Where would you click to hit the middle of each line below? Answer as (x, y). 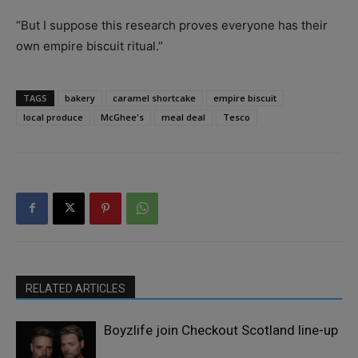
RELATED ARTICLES (76, 288)
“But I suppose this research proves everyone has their (172, 25)
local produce (53, 117)
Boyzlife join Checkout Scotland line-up (221, 330)
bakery (80, 97)
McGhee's (122, 117)
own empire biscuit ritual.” (89, 46)
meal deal (183, 117)
